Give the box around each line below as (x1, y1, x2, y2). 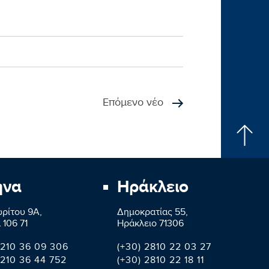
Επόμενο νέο (102, 97, 166, 112)
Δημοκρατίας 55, (116, 207, 188, 220)
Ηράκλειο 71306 (116, 219, 184, 232)
